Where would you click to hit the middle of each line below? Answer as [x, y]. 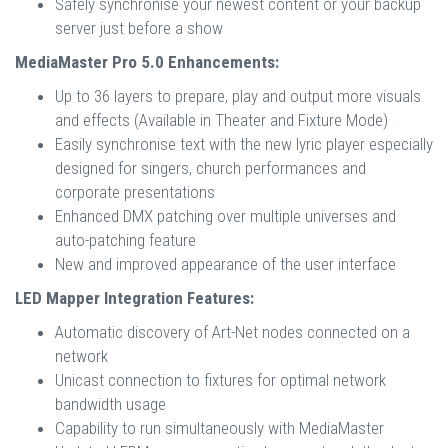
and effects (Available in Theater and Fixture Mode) [221, 119]
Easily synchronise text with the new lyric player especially [244, 143]
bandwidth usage [110, 403]
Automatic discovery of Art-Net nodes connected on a [232, 331]
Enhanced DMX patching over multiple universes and [225, 215]
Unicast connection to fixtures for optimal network [220, 379]
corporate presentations [135, 191]
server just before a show [139, 27]
